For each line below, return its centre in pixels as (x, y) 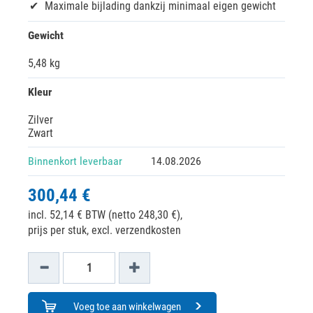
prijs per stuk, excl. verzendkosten (104, 230)
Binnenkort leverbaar (75, 161)
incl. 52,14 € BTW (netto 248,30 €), (105, 215)
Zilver (41, 120)
